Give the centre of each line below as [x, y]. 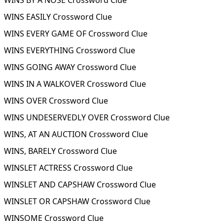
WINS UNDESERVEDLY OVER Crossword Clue [87, 117]
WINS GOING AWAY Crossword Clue [70, 67]
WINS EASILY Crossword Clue [58, 17]
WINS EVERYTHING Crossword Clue [70, 50]
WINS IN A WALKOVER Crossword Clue [75, 84]
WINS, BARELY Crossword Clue [60, 151]
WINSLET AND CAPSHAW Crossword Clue [80, 184]
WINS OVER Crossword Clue [56, 101]
